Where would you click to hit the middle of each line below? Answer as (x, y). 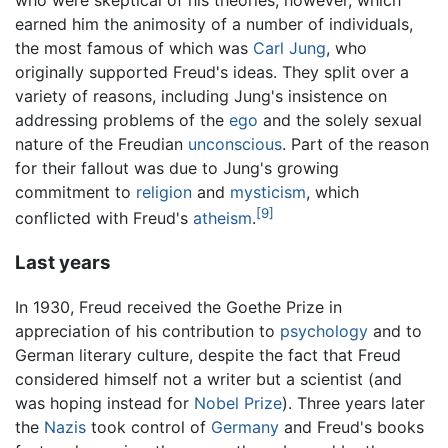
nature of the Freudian (101, 143)
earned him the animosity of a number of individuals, (214, 23)
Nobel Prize (238, 403)
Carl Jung (289, 47)
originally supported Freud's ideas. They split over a (212, 71)
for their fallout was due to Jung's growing (177, 167)
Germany (245, 427)
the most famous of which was (134, 47)
